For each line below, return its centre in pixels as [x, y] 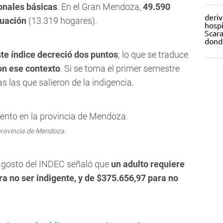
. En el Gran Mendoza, [100, 7]
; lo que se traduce [153, 55]
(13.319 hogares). [62, 21]
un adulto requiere [148, 164]
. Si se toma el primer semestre [120, 69]
